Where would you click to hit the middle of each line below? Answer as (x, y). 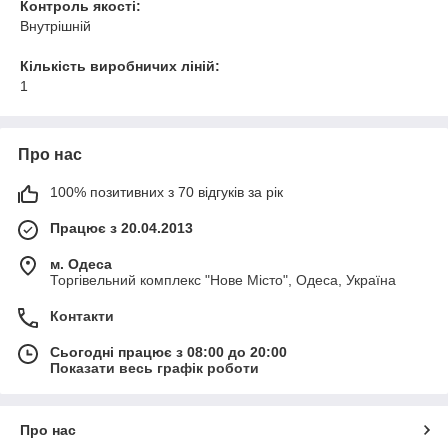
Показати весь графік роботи (154, 368)
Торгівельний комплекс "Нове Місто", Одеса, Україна (223, 280)
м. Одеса (81, 264)
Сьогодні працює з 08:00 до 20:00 (168, 352)
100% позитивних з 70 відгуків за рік (166, 192)
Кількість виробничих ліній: (120, 66)
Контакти (82, 316)
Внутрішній (55, 26)
